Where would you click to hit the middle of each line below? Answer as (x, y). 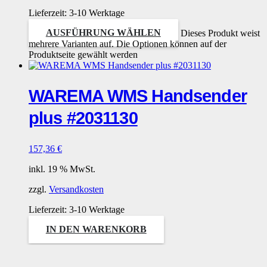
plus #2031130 (83, 118)
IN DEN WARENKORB (96, 229)
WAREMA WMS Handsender (138, 96)
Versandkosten (76, 189)
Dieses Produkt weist (220, 33)
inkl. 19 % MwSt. (62, 169)
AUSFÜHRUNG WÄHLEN (103, 33)
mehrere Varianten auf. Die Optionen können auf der (128, 44)
